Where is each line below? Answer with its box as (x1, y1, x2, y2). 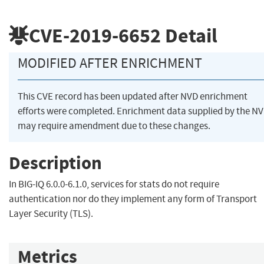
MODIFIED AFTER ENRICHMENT (18, 54, 202, 72)
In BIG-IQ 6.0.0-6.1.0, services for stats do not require (9, 178, 219, 191)
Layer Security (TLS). (9, 207, 93, 220)
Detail (161, 22, 217, 49)
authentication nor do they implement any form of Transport (9, 193, 257, 206)
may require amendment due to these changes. (18, 120, 210, 133)
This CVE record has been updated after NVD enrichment (18, 90, 247, 103)
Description (9, 150, 102, 175)
